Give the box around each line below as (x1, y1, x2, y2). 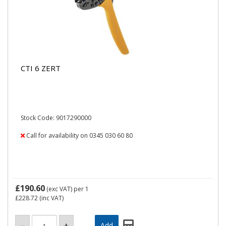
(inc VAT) (38, 194, 64, 202)
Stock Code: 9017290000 (21, 114, 91, 122)
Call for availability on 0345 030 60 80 (25, 131, 133, 140)
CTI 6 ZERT (21, 63, 61, 73)
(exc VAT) (45, 185, 74, 193)
